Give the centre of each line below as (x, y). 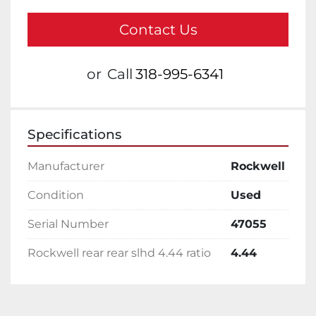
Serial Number (68, 224)
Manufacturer (66, 166)
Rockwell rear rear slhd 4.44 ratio (119, 253)
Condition (56, 195)
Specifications (74, 135)
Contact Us (158, 30)
